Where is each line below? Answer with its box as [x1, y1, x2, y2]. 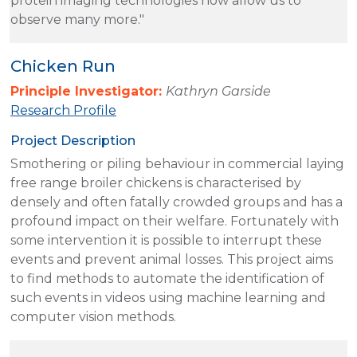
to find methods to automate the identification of [10, 270, 324, 286]
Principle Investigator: [10, 83, 166, 99]
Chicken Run [10, 56, 116, 76]
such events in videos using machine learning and [10, 289, 326, 305]
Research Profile [10, 102, 116, 118]
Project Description [10, 132, 135, 148]
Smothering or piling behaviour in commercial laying [10, 155, 344, 171]
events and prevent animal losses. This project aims [10, 251, 333, 267]
